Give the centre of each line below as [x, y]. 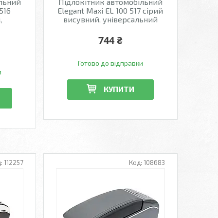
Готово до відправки [110, 63]
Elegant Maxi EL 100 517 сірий [110, 10]
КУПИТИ [119, 89]
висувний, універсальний [110, 19]
